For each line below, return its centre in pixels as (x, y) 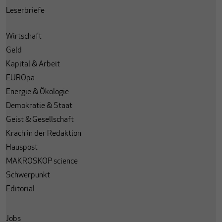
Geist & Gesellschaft (40, 120)
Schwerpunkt (28, 175)
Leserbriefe (25, 11)
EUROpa (20, 78)
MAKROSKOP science (42, 162)
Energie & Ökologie (37, 92)
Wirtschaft (24, 37)
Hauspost (22, 148)
